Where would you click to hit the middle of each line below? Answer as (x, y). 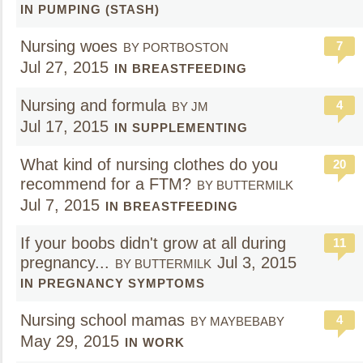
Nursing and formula (93, 105)
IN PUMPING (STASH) (90, 9)
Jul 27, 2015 (64, 67)
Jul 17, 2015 (64, 126)
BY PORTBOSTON (176, 47)
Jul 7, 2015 (60, 205)
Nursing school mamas (102, 320)
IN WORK (155, 342)
